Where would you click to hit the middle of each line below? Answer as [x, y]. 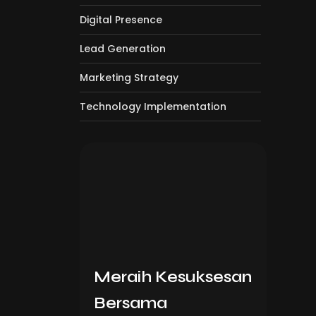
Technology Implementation [153, 107]
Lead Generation [123, 49]
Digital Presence [121, 20]
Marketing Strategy [129, 78]
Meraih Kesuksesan [173, 276]
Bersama [130, 303]
